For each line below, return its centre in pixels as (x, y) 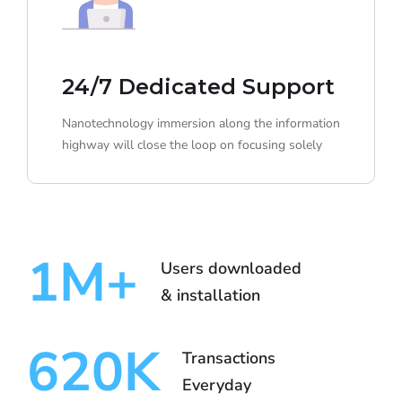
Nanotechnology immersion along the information (201, 124)
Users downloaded (231, 269)
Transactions (229, 358)
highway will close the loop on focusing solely (192, 145)
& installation (210, 296)
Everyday (217, 385)
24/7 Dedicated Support (198, 87)
